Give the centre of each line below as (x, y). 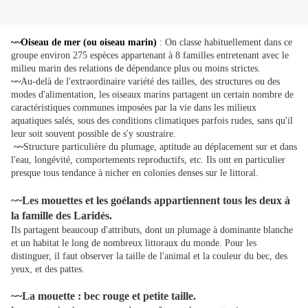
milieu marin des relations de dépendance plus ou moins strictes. (136, 69)
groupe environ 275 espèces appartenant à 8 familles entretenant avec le (150, 56)
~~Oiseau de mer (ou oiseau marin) (84, 43)
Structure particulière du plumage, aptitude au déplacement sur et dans (160, 147)
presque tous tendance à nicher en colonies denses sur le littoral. (135, 173)
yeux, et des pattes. (48, 269)
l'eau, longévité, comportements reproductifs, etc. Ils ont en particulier (148, 160)
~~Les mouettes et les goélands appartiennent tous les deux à (151, 201)
